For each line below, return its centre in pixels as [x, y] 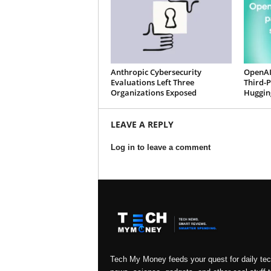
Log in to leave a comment [160, 147]
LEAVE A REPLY [142, 124]
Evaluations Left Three [152, 82]
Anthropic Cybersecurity [156, 72]
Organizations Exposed [153, 93]
